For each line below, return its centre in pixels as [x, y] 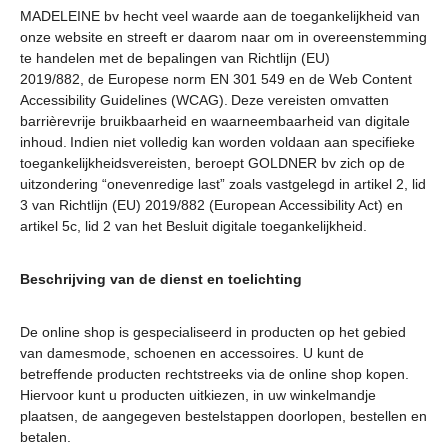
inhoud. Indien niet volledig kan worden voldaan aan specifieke [217, 142]
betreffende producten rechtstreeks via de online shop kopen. [214, 374]
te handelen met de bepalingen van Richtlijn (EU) [175, 58]
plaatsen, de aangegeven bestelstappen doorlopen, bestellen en [223, 416]
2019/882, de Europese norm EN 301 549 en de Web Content [216, 79]
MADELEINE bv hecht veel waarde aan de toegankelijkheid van [220, 16]
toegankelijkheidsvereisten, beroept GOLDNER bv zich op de [212, 163]
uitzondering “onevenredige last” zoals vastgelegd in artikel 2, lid [223, 184]
